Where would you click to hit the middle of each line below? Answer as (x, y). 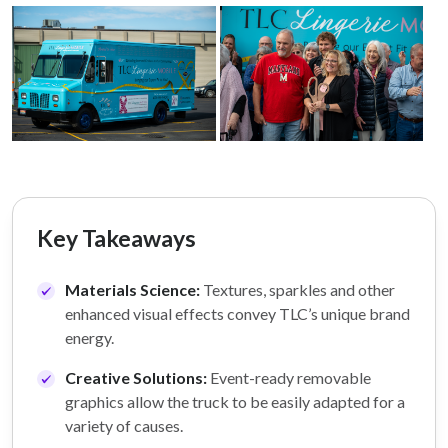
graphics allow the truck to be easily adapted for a (235, 402)
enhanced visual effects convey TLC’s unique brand (237, 314)
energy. (89, 338)
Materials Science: (132, 290)
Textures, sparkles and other (297, 290)
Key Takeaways (116, 238)
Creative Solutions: (137, 378)
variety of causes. (124, 426)
